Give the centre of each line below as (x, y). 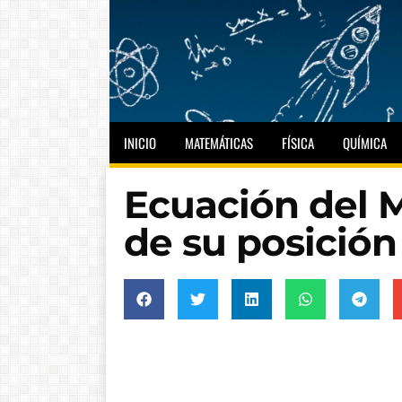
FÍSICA (298, 142)
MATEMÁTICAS (219, 142)
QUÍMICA (365, 142)
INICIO (140, 142)
